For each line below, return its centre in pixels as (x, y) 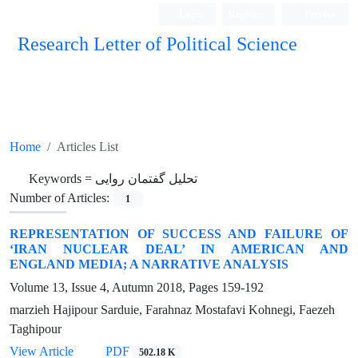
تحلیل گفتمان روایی (146, 179)
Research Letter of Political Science (157, 44)
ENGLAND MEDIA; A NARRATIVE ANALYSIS (149, 264)
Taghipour (36, 329)
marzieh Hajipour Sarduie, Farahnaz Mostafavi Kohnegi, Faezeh (172, 310)
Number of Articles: (61, 198)
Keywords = (62, 179)
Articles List (88, 147)
